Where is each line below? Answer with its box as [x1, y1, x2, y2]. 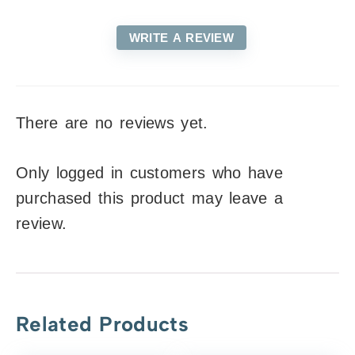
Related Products [16, 311, 189, 337]
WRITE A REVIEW [128, 30, 235, 44]
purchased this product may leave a [16, 189, 284, 207]
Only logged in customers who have [16, 163, 283, 181]
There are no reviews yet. [16, 113, 208, 132]
